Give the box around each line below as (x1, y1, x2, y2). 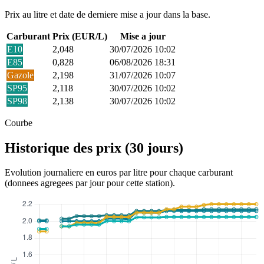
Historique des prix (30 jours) (5, 140, 183, 156)
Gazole (7, 70, 34, 80)
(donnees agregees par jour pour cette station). (5, 178, 175, 189)
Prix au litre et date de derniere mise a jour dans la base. (5, 9, 210, 19)
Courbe (5, 117, 32, 128)
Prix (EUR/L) (52, 31, 107, 41)
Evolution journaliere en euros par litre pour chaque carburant (5, 167, 233, 178)
